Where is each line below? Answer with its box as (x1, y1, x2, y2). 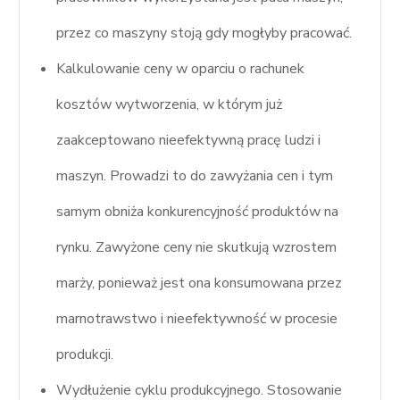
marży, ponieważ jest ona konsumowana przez (56, 272, 343, 293)
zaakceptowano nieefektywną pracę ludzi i (56, 129, 321, 150)
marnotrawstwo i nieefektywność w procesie (56, 308, 338, 329)
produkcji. (56, 344, 114, 364)
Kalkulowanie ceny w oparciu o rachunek (56, 58, 305, 79)
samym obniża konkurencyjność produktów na (56, 201, 339, 221)
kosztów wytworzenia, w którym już (56, 94, 283, 114)
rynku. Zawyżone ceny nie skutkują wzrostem (56, 237, 337, 257)
